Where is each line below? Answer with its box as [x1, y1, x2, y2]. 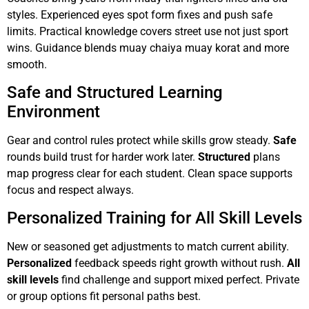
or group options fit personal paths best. [7, 290, 201, 303]
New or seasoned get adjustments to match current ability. [7, 240, 289, 254]
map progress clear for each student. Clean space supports [7, 166, 292, 180]
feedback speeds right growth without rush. [72, 257, 287, 270]
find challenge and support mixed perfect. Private [59, 273, 299, 287]
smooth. [7, 57, 47, 71]
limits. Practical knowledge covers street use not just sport [7, 24, 288, 38]
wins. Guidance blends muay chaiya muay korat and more [7, 41, 289, 54]
